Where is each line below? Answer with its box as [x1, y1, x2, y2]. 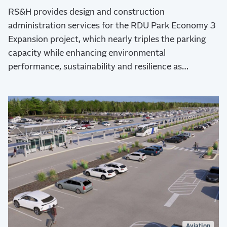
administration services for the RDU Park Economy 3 [8, 22, 216, 31]
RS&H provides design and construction [8, 8, 165, 17]
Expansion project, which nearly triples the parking [8, 35, 206, 45]
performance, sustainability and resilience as [8, 63, 182, 72]
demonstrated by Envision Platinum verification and [8, 77, 212, 86]
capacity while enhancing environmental [8, 49, 166, 58]
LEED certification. [8, 90, 82, 99]
